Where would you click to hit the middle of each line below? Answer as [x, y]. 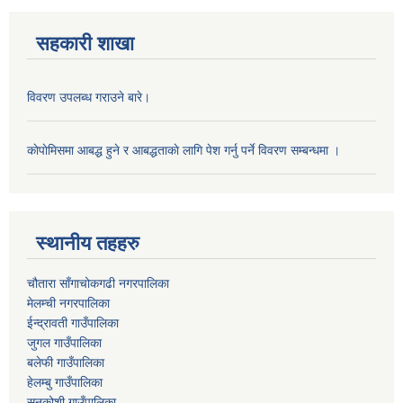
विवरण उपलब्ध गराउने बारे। [89, 97]
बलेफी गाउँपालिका [66, 362]
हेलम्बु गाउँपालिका [65, 382]
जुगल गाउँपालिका [64, 342]
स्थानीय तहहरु [88, 243]
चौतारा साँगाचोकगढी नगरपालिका [98, 283]
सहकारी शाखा [85, 43]
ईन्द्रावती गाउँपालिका [73, 322]
